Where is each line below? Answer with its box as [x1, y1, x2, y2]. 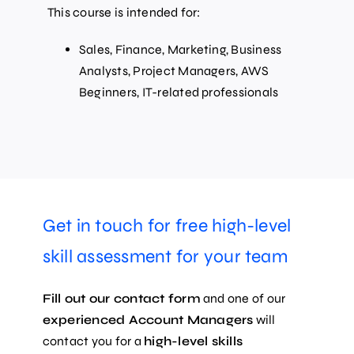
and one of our [200, 290, 286, 306]
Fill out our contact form [42, 290, 201, 306]
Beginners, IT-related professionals [78, 84, 279, 100]
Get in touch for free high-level [42, 214, 292, 236]
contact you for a [42, 333, 145, 348]
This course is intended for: [47, 4, 201, 20]
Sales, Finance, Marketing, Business [78, 41, 282, 57]
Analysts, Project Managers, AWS [78, 62, 269, 78]
